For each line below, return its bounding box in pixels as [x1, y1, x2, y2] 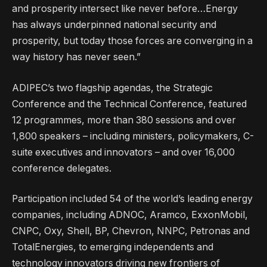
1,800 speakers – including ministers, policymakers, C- [12, 130, 254, 142]
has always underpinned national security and [12, 19, 216, 31]
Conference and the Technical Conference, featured [12, 98, 247, 110]
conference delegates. [12, 162, 111, 174]
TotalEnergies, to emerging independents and [12, 241, 213, 253]
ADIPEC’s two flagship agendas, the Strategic [12, 82, 213, 94]
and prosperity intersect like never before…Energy [12, 3, 238, 15]
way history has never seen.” [12, 51, 141, 63]
